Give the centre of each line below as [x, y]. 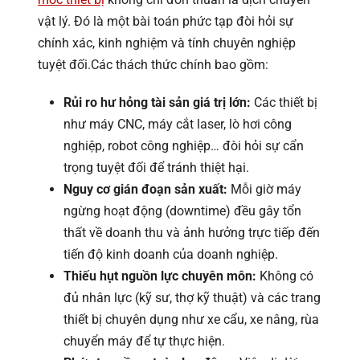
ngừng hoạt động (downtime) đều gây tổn [182, 211]
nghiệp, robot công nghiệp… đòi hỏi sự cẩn [184, 145]
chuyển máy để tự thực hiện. [144, 341]
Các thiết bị [284, 102]
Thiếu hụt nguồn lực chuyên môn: [160, 276]
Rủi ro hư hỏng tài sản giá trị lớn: [157, 102]
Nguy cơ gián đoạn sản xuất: [145, 189]
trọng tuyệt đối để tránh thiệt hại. [156, 167]
